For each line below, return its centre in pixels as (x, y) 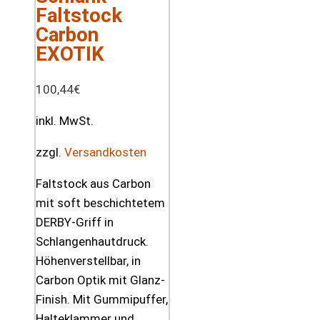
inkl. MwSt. (65, 121)
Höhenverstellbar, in (88, 261)
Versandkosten (105, 152)
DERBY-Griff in (75, 222)
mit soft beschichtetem (100, 203)
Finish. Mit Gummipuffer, (102, 300)
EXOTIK (70, 54)
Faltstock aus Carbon (93, 184)
